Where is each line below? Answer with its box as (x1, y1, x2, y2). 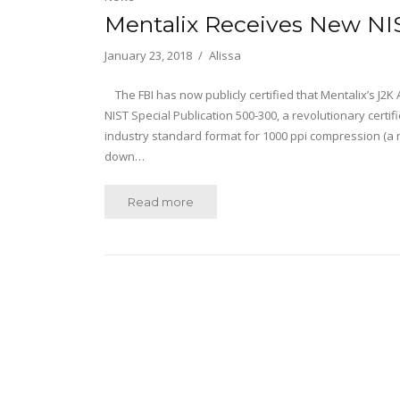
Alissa (209, 47, 241, 64)
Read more (128, 195, 194, 210)
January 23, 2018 (104, 47, 192, 64)
